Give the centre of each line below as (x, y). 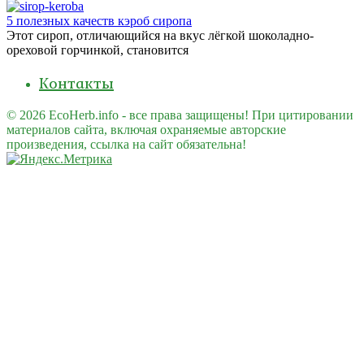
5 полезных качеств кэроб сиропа (99, 20)
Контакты (76, 82)
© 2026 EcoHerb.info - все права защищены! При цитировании (180, 115)
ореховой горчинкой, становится (97, 50)
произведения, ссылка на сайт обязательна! (126, 144)
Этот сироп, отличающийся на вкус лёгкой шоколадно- (160, 35)
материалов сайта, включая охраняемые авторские (146, 129)
